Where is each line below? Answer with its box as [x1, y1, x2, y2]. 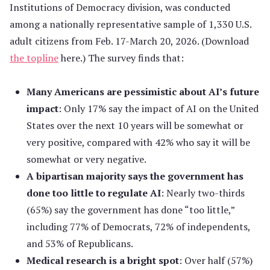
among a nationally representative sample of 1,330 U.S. [10, 17, 251, 31]
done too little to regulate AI [27, 186, 161, 199]
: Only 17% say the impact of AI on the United [58, 102, 259, 115]
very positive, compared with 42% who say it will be [27, 136, 250, 149]
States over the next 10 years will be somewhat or [27, 119, 243, 132]
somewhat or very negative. [27, 152, 146, 166]
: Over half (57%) [179, 254, 253, 267]
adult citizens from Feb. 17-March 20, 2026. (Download [10, 34, 249, 48]
